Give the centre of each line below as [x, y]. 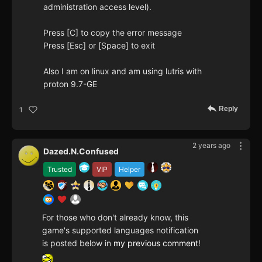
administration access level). [97, 7]
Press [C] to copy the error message [113, 33]
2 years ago [211, 146]
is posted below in [78, 243]
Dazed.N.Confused [81, 151]
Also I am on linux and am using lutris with [123, 71]
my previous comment [156, 243]
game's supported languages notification [120, 230]
